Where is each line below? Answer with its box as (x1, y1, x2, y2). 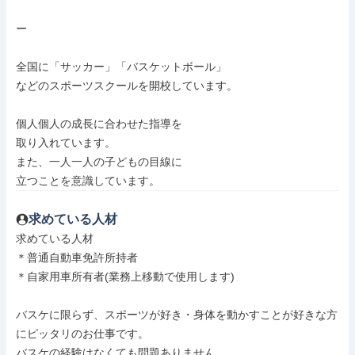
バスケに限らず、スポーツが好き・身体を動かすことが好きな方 (16, 308, 338, 321)
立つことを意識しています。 (16, 174, 160, 187)
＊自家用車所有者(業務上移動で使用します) (16, 270, 235, 283)
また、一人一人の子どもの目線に (16, 155, 182, 168)
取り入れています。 (16, 136, 116, 149)
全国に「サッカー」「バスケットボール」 (16, 60, 227, 73)
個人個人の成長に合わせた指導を (16, 117, 182, 130)
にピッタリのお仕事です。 (16, 327, 149, 340)
